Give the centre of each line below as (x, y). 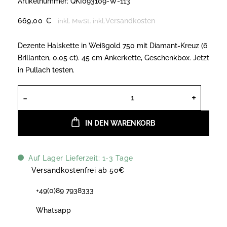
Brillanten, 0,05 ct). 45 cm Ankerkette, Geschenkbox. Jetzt (113, 58)
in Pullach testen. (46, 70)
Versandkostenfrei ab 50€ (77, 170)
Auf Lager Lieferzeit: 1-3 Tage (80, 158)
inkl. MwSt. (74, 21)
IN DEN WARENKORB (120, 123)
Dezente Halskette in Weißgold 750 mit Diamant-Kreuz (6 (112, 45)
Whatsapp (53, 210)
